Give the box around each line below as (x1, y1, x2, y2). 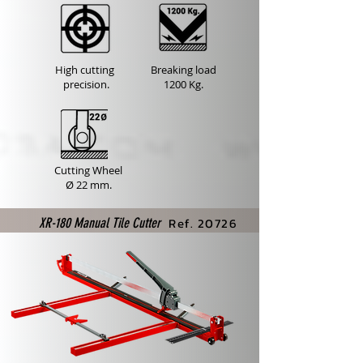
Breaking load (150, 62, 216, 77)
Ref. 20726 (169, 214, 237, 233)
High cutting (55, 62, 117, 77)
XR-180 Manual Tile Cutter (39, 215, 160, 231)
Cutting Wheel (54, 163, 122, 177)
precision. (62, 77, 109, 92)
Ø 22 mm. (65, 177, 112, 192)
